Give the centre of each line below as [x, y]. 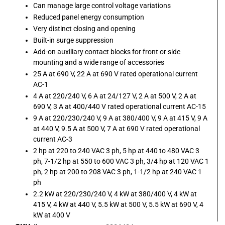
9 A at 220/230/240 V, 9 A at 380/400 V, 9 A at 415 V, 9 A [120, 118]
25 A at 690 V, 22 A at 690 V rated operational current [116, 74]
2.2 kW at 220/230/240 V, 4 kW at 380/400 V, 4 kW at [115, 194]
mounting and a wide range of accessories [99, 63]
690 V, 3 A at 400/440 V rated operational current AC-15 [120, 107]
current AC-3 [53, 139]
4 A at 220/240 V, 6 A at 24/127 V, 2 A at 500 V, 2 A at [115, 96]
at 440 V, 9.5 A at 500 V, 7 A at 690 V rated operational [117, 129]
